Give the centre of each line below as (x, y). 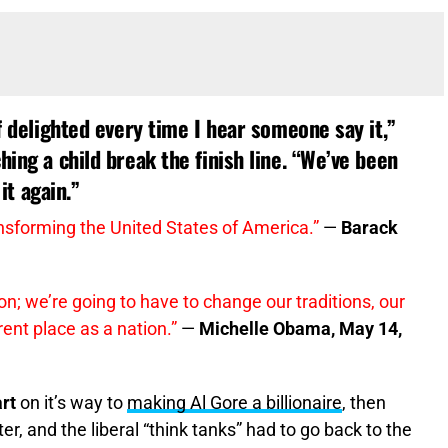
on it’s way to (71, 403)
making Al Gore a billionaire (234, 403)
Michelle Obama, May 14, (300, 329)
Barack (369, 228)
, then (364, 403)
